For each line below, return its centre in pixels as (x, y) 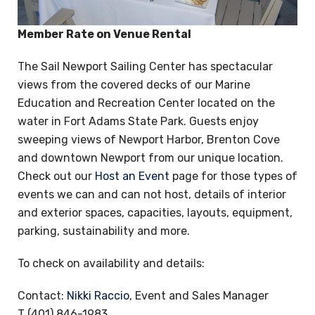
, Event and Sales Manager (199, 296)
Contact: (42, 296)
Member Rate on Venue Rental (104, 34)
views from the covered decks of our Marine (134, 85)
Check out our (56, 176)
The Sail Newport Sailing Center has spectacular (145, 67)
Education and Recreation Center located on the (146, 103)
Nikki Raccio (98, 296)
